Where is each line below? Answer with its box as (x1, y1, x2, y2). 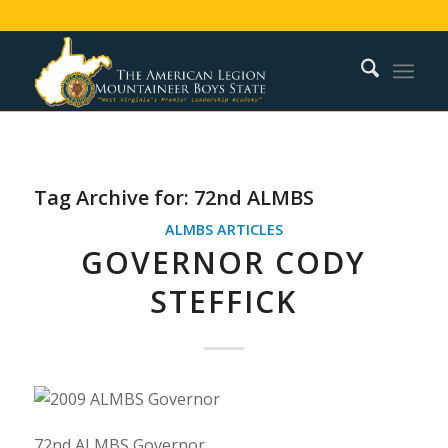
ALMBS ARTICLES (164, 220, 283, 239)
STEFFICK (150, 281, 298, 322)
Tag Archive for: (33, 184, 194, 211)
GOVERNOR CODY (81, 242, 367, 283)
